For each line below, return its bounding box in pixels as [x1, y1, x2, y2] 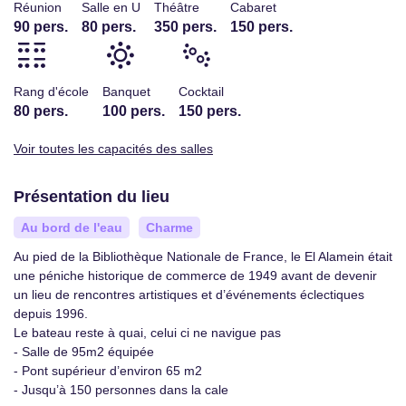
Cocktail [179, 84, 224, 99]
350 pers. [154, 19, 217, 34]
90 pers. [14, 19, 68, 34]
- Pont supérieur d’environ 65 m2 [14, 363, 202, 378]
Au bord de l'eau [21, 220, 122, 235]
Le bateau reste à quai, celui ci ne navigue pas [14, 325, 281, 340]
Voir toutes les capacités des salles [14, 141, 213, 156]
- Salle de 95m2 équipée [14, 344, 154, 359]
